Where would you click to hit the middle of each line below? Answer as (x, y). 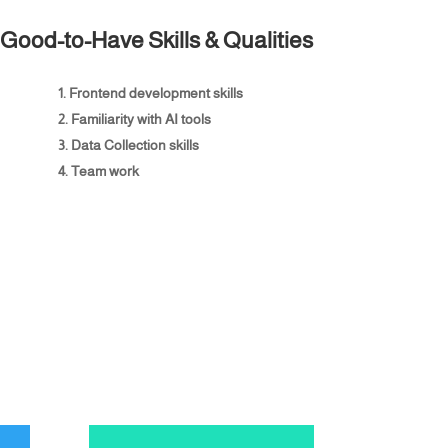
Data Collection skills (134, 144)
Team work (104, 170)
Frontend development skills (155, 92)
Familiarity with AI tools (140, 118)
